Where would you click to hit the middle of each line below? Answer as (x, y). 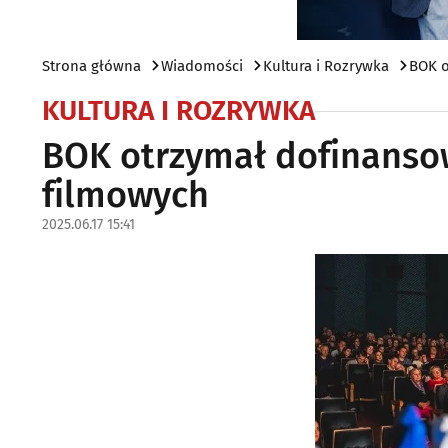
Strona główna (91, 66)
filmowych (125, 195)
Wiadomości (202, 66)
